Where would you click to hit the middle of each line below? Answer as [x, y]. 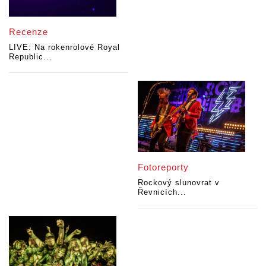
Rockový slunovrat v [179, 183]
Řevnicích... [162, 192]
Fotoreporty [164, 167]
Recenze [28, 32]
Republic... [31, 57]
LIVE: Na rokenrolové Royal [64, 47]
